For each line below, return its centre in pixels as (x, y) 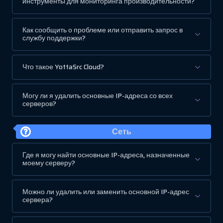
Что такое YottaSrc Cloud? (63, 67)
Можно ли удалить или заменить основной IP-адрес (106, 192)
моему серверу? (49, 163)
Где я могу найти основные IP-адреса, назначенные (106, 155)
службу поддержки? (54, 38)
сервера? (38, 200)
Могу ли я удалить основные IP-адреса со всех (98, 96)
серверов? (39, 104)
